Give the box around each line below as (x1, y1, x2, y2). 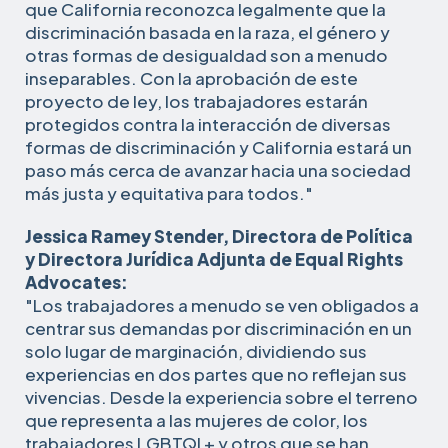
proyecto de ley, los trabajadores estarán (25, 89, 368, 112)
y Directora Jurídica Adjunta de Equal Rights (25, 247, 403, 270)
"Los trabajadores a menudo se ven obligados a (25, 293, 419, 316)
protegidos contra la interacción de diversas (25, 112, 391, 135)
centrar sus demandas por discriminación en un (25, 316, 412, 339)
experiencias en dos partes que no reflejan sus (25, 362, 407, 385)
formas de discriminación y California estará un (25, 135, 412, 158)
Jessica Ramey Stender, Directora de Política (25, 224, 413, 247)
